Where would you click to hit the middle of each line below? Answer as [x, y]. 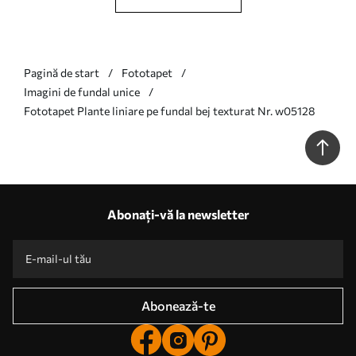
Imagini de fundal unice [82, 91]
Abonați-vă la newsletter [178, 214]
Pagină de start [62, 72]
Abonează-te [178, 305]
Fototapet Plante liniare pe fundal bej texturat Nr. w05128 [170, 110]
